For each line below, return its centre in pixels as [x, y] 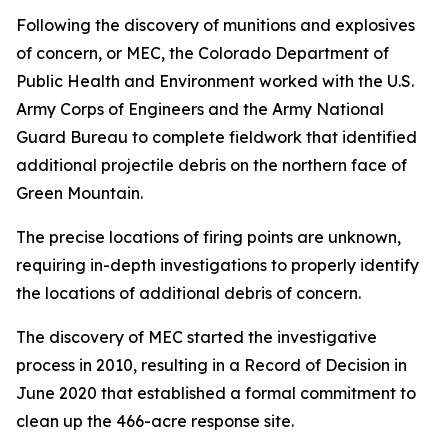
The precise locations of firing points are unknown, [208, 237]
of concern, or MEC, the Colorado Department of [202, 53]
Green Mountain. [79, 193]
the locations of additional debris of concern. [188, 293]
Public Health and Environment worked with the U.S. [215, 81]
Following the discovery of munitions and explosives [215, 25]
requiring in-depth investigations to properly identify [217, 265]
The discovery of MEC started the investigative [196, 337]
